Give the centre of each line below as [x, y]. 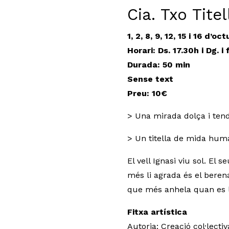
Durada [142, 64]
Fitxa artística [157, 212]
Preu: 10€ [147, 93]
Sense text [150, 79]
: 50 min [175, 64]
